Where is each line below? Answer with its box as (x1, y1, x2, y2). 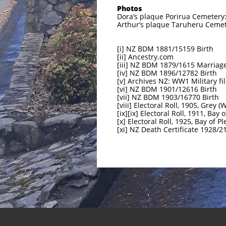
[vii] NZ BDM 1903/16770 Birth (117, 92, 219, 102)
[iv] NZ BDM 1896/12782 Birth (117, 68, 217, 78)
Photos (117, 4, 142, 13)
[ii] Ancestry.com (117, 52, 174, 62)
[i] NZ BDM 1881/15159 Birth (117, 44, 213, 53)
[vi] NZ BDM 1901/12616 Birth (117, 84, 217, 94)
